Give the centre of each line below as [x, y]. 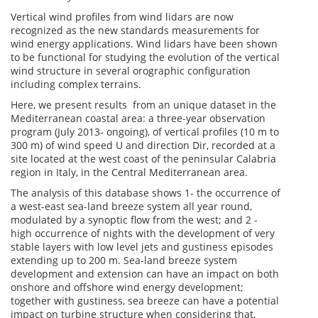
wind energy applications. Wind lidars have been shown [144, 44]
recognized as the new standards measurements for [135, 30]
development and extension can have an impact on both [145, 274]
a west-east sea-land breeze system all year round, [131, 206]
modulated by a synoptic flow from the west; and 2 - [134, 220]
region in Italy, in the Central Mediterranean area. [129, 172]
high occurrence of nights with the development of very [143, 233]
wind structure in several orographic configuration [131, 71]
